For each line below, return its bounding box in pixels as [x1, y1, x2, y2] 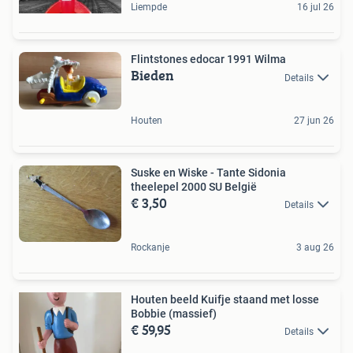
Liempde [131, 2, 167, 13]
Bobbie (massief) [131, 307, 217, 320]
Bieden [131, 65, 174, 87]
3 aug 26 [296, 241, 334, 253]
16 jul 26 [297, 2, 334, 13]
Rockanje [131, 241, 169, 253]
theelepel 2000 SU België [131, 180, 257, 193]
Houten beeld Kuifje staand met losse [131, 292, 319, 306]
